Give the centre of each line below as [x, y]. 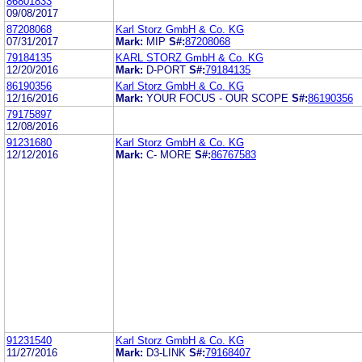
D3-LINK [166, 352]
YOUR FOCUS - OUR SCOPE [217, 98]
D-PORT [166, 69]
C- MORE [169, 154]
